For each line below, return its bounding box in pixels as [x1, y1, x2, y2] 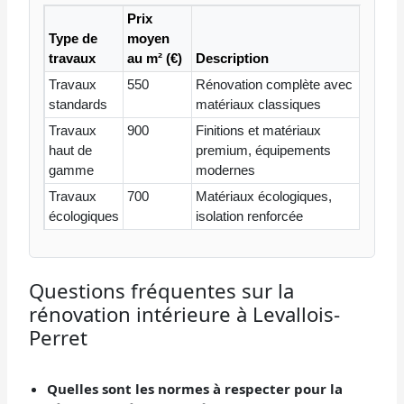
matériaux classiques [195, 96, 321, 113]
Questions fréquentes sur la [29, 276, 295, 304]
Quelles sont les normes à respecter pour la [47, 380, 344, 399]
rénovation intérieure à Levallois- [29, 299, 341, 327]
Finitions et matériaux [195, 123, 321, 139]
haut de [48, 142, 92, 159]
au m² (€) [126, 50, 182, 67]
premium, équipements [195, 142, 331, 159]
